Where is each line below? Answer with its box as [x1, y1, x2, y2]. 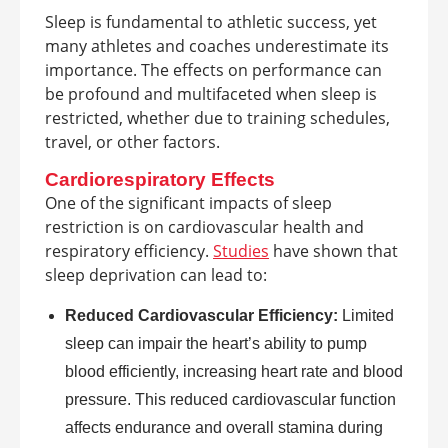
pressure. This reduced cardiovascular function [65, 390, 396, 408]
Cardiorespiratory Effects [45, 168, 275, 190]
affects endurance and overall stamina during [65, 418, 383, 436]
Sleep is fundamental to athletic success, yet [45, 10, 377, 33]
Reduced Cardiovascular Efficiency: [65, 306, 338, 324]
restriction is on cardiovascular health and [45, 215, 364, 238]
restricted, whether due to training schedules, [45, 106, 390, 129]
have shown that [269, 239, 398, 262]
